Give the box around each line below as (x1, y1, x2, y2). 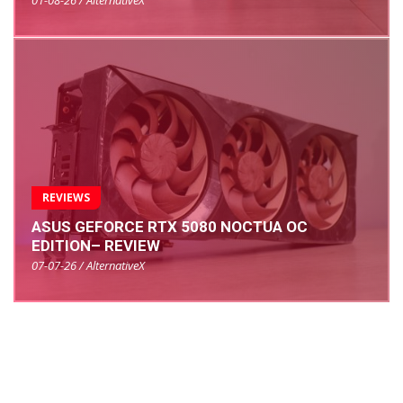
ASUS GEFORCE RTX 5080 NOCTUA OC (31, 218, 308, 237)
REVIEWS (42, 190, 90, 206)
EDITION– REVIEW (31, 237, 160, 255)
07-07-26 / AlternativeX (31, 257, 145, 274)
